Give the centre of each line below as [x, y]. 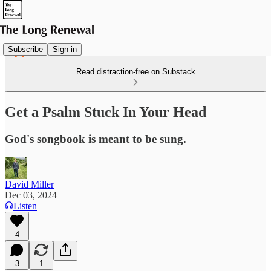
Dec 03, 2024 [31, 195]
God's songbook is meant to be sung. [96, 139]
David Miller [29, 184]
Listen [25, 206]
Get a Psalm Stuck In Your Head [106, 112]
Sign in [65, 49]
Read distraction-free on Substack [135, 72]
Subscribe [25, 49]
